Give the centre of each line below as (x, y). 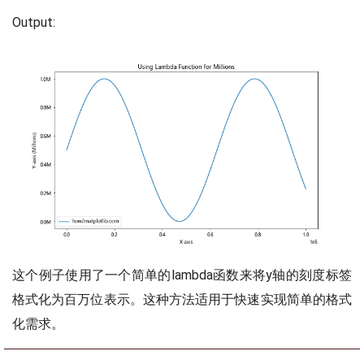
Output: (34, 23)
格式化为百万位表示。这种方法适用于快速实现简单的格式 (182, 300)
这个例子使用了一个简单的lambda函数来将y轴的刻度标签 (182, 275)
